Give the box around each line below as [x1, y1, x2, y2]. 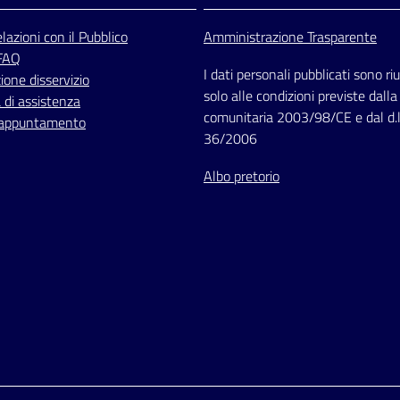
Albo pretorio [204, 165, 279, 187]
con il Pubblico [44, 26, 128, 48]
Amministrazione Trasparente [204, 26, 377, 48]
